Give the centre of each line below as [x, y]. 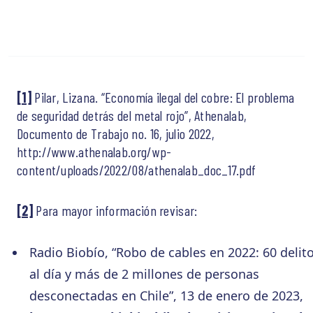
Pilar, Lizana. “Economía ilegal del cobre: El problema [163, 97]
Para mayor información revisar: [115, 210]
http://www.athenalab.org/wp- [94, 151]
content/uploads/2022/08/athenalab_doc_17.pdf [137, 169]
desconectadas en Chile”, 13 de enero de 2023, [166, 295]
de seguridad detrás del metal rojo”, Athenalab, [132, 115]
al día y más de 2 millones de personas [144, 274]
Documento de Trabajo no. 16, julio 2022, [116, 133]
